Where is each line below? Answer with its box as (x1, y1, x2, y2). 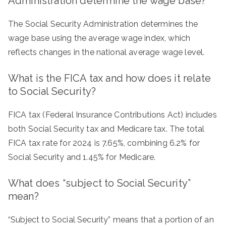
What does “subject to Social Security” (8, 177, 191, 189)
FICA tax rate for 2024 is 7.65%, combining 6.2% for (8, 138, 200, 148)
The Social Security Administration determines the (8, 19, 198, 29)
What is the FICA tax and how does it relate (8, 72, 211, 84)
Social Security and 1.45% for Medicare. (8, 152, 156, 162)
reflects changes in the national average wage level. (8, 47, 205, 57)
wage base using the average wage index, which (8, 33, 191, 43)
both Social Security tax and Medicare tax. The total (8, 124, 205, 134)
